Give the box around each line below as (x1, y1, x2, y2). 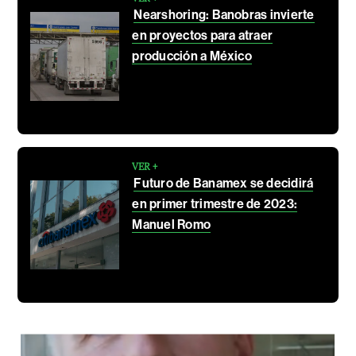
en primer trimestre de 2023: (132, 195, 298, 211)
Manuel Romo (132, 216, 211, 232)
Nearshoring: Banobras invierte (133, 6, 315, 22)
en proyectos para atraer (132, 27, 273, 43)
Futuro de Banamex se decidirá (133, 175, 314, 191)
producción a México (132, 48, 252, 64)
